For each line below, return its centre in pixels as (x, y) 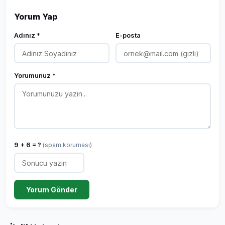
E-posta (128, 35)
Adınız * (27, 35)
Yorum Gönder (52, 190)
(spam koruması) (67, 145)
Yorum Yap (36, 17)
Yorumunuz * (35, 75)
